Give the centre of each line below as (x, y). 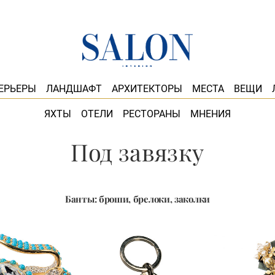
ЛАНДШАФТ (74, 89)
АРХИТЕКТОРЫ (147, 89)
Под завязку (137, 152)
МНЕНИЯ (211, 114)
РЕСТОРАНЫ (152, 114)
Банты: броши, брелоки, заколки (137, 199)
